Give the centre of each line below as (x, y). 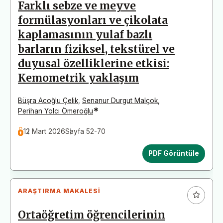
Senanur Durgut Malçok (120, 100)
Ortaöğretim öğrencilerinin (92, 215)
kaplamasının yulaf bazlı (85, 35)
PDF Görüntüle (174, 153)
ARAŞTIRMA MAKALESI (59, 191)
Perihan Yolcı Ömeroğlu (56, 111)
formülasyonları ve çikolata (93, 20)
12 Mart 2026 (45, 131)
